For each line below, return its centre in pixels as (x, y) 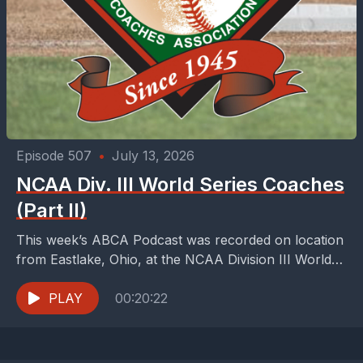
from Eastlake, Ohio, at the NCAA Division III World (174, 259)
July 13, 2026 (153, 156)
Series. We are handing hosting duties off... (146, 279)
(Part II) (51, 210)
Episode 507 (54, 156)
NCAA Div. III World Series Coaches (180, 184)
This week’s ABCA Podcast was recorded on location (180, 240)
